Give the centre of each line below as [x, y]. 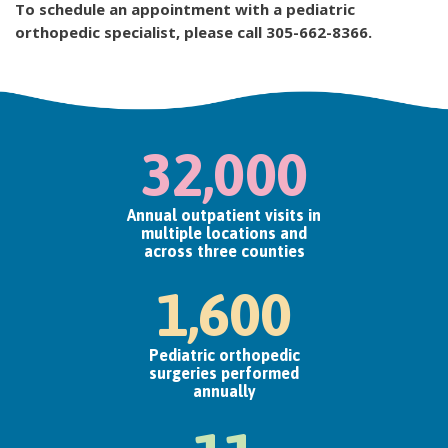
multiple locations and [224, 232]
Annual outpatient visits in [224, 214]
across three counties [224, 250]
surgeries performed [224, 372]
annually [224, 390]
